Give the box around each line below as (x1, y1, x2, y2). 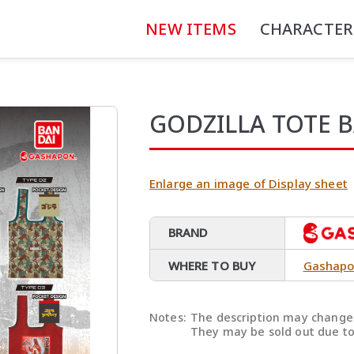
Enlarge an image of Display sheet (149, 175, 348, 191)
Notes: (149, 310, 186, 326)
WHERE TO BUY (168, 257, 256, 273)
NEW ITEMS (145, 17, 236, 40)
